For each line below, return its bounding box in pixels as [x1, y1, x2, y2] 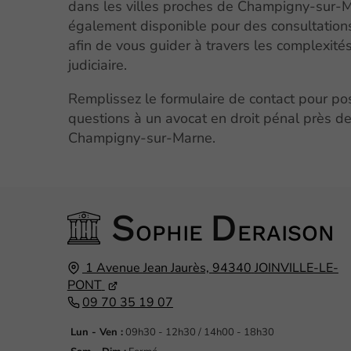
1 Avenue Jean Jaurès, [85, 259, 209, 277]
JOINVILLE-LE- [254, 259, 338, 277]
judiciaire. [68, 56, 128, 75]
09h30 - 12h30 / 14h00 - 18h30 [122, 325, 274, 340]
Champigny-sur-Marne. [68, 128, 216, 148]
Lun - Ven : [70, 325, 123, 340]
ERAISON [237, 220, 335, 247]
